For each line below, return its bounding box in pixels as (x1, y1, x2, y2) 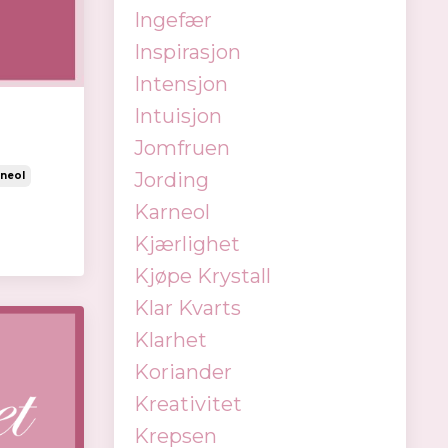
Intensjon (133, 72, 228, 96)
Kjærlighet (133, 232, 240, 256)
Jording (133, 168, 209, 192)
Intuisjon (133, 104, 222, 128)
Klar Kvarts (133, 296, 241, 320)
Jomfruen (133, 136, 230, 160)
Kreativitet (133, 392, 242, 416)
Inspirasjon (133, 40, 241, 64)
